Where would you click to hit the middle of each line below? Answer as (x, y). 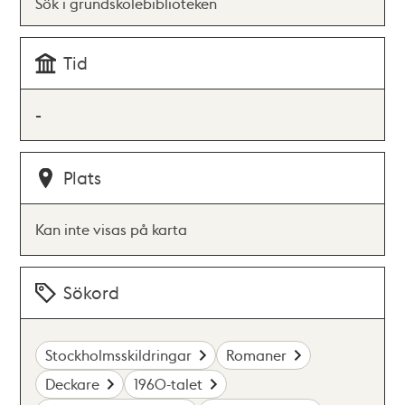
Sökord (92, 292)
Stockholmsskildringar (119, 355)
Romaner (257, 355)
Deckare (73, 384)
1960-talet (169, 384)
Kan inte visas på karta (112, 229)
